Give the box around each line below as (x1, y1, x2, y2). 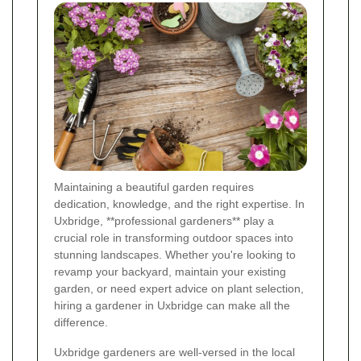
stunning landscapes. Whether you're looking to (54, 248, 296, 262)
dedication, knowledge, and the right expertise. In (54, 197, 305, 211)
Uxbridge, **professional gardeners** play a (54, 214, 274, 228)
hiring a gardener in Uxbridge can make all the (54, 299, 290, 313)
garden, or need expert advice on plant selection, (54, 282, 304, 296)
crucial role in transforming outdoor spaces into (54, 231, 293, 245)
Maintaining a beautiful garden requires (54, 180, 254, 194)
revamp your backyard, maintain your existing (54, 265, 286, 279)
